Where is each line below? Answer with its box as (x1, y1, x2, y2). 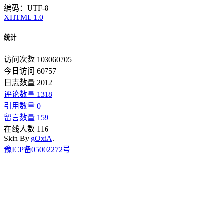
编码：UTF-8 (4, 4, 48, 13)
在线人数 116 (4, 124, 48, 133)
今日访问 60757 (4, 66, 56, 75)
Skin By (4, 134, 31, 142)
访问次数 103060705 (4, 55, 72, 63)
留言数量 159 (4, 113, 48, 122)
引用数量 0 (4, 101, 41, 110)
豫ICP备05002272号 (4, 145, 70, 154)
